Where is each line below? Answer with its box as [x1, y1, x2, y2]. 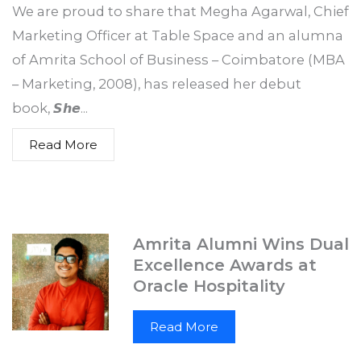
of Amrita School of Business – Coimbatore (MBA [12, 75, 345, 92]
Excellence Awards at [133, 279, 317, 299]
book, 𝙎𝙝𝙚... [12, 123, 88, 140]
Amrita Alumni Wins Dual [133, 258, 349, 278]
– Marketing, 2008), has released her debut [12, 99, 301, 116]
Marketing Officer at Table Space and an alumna [12, 51, 343, 68]
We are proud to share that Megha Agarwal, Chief [12, 27, 349, 44]
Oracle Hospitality [133, 300, 285, 320]
